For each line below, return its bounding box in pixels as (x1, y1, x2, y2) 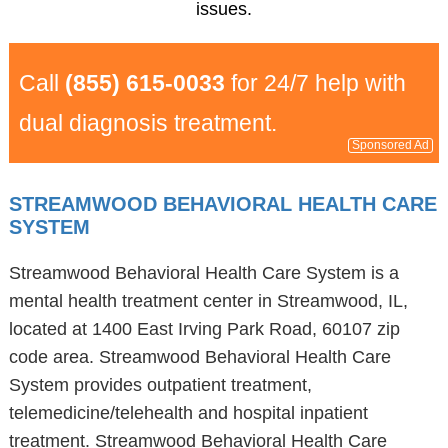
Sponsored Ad (352, 138, 430, 152)
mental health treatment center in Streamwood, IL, (8, 291, 408, 311)
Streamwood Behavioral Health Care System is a (8, 263, 399, 283)
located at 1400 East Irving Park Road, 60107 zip (8, 319, 400, 339)
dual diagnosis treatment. (18, 110, 277, 136)
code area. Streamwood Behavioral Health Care (8, 347, 391, 367)
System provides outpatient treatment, (8, 375, 312, 395)
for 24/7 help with (224, 70, 406, 96)
